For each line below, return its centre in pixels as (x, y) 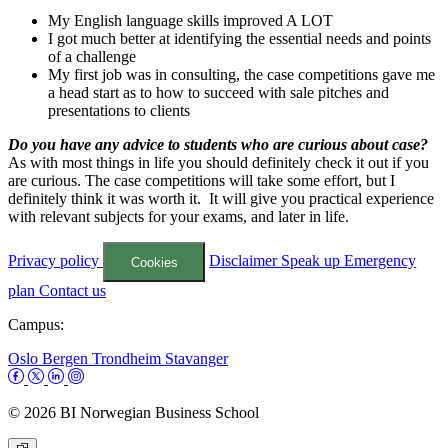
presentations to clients (119, 111)
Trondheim (128, 358)
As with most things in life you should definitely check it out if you (218, 163)
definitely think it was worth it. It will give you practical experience (221, 199)
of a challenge (92, 57)
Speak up (313, 261)
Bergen (67, 358)
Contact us (72, 290)
